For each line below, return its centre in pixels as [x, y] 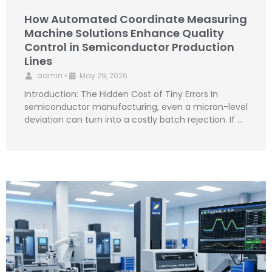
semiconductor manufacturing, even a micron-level [136, 107]
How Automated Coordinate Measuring [136, 19]
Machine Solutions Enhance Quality [124, 33]
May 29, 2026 [104, 76]
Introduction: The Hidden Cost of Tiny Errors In [121, 94]
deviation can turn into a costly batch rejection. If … [134, 120]
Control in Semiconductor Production [129, 47]
